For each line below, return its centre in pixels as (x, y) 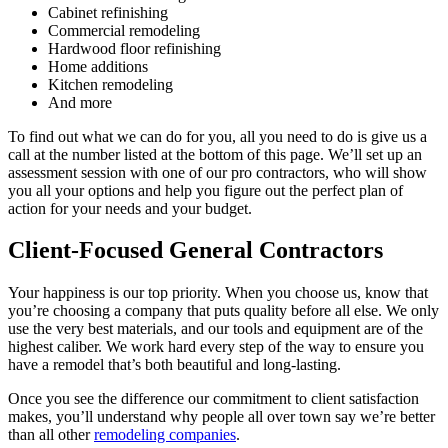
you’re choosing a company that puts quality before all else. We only (223, 311)
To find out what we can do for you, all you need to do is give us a (217, 136)
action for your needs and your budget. (130, 208)
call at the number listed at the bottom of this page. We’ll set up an (215, 154)
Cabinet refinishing (108, 12)
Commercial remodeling (124, 30)
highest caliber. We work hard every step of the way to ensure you (216, 347)
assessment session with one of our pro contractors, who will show (217, 172)
